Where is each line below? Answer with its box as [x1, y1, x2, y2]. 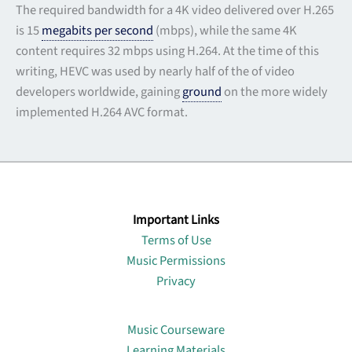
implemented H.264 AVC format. [16, 103, 188, 123]
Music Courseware [127, 321, 225, 340]
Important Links [133, 211, 219, 230]
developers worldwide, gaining [16, 82, 182, 102]
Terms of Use [141, 231, 211, 251]
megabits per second [42, 21, 153, 41]
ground [182, 82, 222, 102]
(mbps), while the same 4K [153, 21, 297, 41]
